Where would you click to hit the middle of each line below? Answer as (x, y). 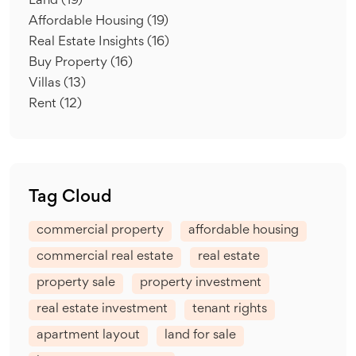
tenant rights (230, 309)
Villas (46, 83)
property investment (201, 283)
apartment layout (88, 335)
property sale (76, 283)
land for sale (200, 335)
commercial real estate (105, 257)
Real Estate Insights (88, 42)
